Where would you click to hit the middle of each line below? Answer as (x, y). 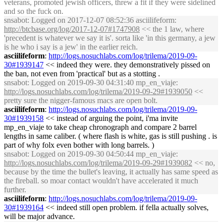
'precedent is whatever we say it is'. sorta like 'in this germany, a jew (110, 38)
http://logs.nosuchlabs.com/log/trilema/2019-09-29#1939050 (98, 91)
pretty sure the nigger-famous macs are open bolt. (81, 100)
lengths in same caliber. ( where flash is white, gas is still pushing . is (111, 136)
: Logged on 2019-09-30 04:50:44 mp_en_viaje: (103, 154)
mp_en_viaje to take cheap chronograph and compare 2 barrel (100, 127)
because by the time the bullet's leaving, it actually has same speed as (111, 172)
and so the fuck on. (34, 11)
